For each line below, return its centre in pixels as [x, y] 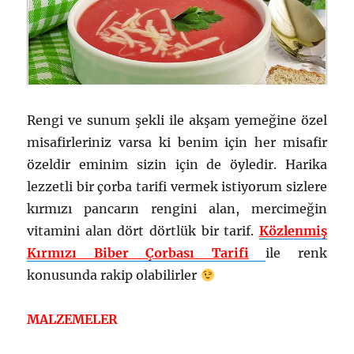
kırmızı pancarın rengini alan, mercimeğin [177, 209]
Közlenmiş [293, 231]
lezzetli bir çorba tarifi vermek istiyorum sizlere [177, 187]
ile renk [296, 253]
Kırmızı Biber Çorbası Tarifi [138, 253]
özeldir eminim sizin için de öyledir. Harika [177, 165]
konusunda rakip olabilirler [114, 275]
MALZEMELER [73, 320]
